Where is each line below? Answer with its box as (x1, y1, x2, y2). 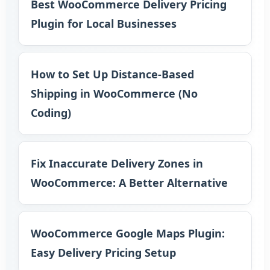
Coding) (31, 105, 71, 120)
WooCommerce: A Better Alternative (31, 175, 228, 190)
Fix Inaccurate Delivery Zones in (31, 156, 203, 171)
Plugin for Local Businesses (31, 16, 177, 31)
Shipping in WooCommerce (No (31, 86, 198, 101)
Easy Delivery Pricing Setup (31, 245, 176, 260)
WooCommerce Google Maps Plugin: (31, 226, 225, 240)
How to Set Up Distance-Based (31, 67, 194, 81)
